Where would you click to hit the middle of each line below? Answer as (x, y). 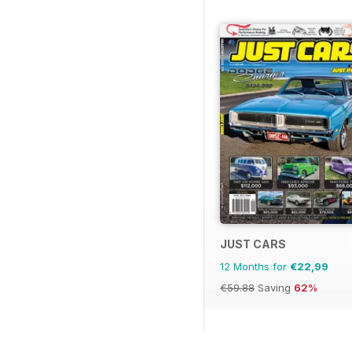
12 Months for (255, 267)
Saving (274, 288)
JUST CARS (253, 244)
